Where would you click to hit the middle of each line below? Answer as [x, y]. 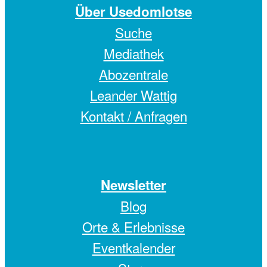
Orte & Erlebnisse [133, 226]
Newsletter [133, 184]
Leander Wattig [133, 94]
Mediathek [133, 53]
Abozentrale [133, 74]
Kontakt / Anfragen [133, 115]
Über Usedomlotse [133, 11]
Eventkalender [133, 247]
